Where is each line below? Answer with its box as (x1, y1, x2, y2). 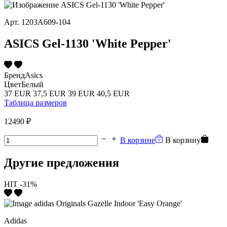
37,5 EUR (33, 89, 66, 98)
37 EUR (4, 89, 31, 98)
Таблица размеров (4, 98, 67, 107)
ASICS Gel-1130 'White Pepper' (4, 36, 171, 50)
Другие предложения (4, 156, 119, 169)
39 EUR (68, 89, 95, 98)
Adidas (4, 216, 27, 225)
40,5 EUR (97, 89, 130, 98)
